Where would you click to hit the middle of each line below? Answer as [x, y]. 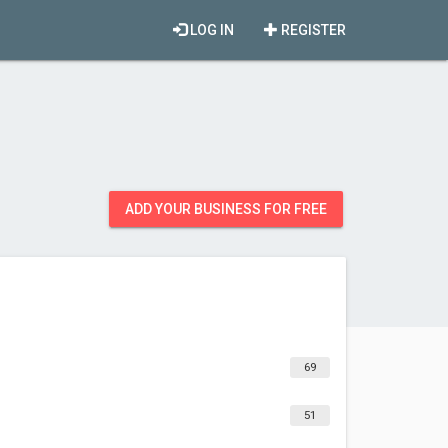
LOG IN [210, 30]
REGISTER [312, 30]
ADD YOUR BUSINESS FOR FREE [226, 209]
